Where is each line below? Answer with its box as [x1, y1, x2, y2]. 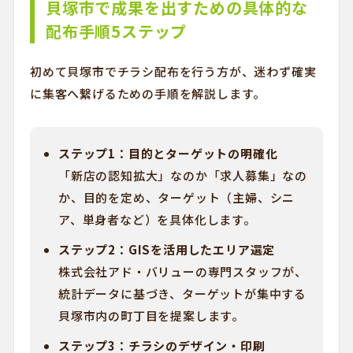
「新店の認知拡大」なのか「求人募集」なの [58, 167, 307, 184]
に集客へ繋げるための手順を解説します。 [29, 85, 266, 102]
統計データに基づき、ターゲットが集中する [58, 285, 307, 302]
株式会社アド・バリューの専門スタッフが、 [58, 263, 307, 280]
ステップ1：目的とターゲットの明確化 [58, 145, 278, 162]
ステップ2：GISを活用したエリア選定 [58, 241, 276, 258]
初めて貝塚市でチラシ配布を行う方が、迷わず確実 [29, 63, 317, 80]
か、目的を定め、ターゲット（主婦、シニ [58, 189, 295, 206]
